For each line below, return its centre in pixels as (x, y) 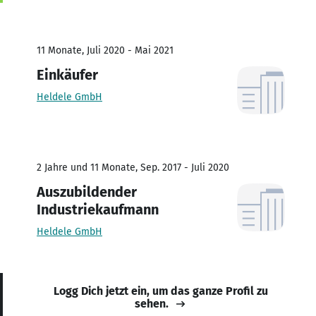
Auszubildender (87, 192)
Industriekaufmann (98, 209)
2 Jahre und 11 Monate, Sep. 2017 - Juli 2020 (133, 167)
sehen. (152, 303)
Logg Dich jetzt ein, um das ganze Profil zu (161, 291)
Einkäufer (67, 74)
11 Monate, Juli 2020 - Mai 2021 (105, 50)
